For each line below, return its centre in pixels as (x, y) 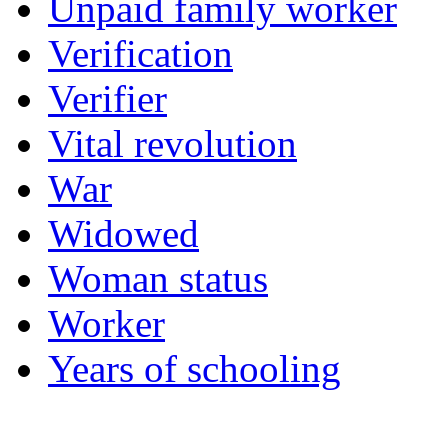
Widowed (123, 234)
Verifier (107, 99)
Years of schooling (194, 369)
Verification (140, 54)
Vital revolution (172, 144)
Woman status (158, 279)
